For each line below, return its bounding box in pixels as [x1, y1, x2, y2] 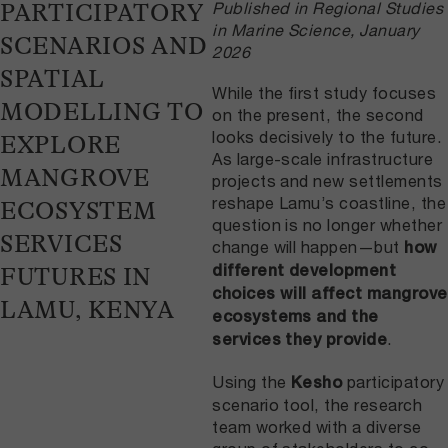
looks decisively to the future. [212, 127, 443, 147]
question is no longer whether [212, 215, 443, 235]
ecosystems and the [212, 307, 379, 327]
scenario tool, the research [212, 394, 423, 414]
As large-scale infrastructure [212, 149, 434, 169]
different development [212, 261, 397, 281]
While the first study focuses [212, 83, 437, 103]
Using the [212, 371, 291, 391]
